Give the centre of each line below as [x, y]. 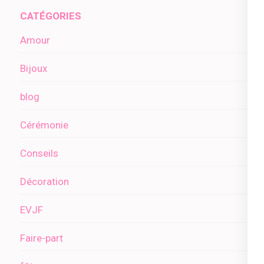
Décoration [44, 182]
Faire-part [42, 238]
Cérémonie [44, 125]
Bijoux [34, 69]
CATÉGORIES [51, 16]
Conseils [39, 154]
